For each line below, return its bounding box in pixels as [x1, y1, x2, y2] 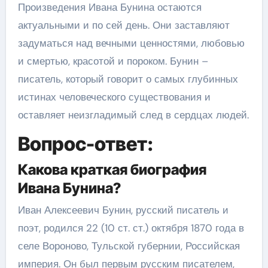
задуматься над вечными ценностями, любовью [17, 36, 245, 50]
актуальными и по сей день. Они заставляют [17, 19, 230, 32]
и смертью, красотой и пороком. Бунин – [17, 54, 208, 68]
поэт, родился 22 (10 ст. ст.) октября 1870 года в [17, 221, 244, 234]
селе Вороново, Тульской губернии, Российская [17, 239, 240, 252]
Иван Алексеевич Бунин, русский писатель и [17, 203, 229, 217]
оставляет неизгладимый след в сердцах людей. [17, 108, 249, 121]
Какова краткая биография [17, 160, 206, 178]
